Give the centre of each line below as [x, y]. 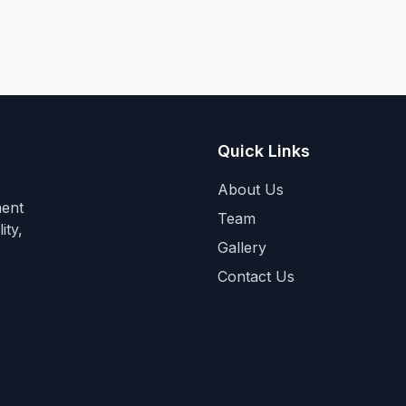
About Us [251, 189]
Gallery [242, 247]
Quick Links [264, 151]
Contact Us [256, 276]
